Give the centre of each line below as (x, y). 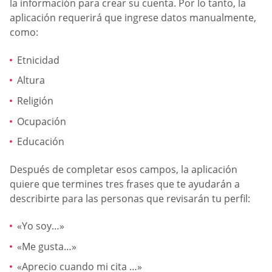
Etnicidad (38, 60)
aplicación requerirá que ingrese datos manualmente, (133, 18)
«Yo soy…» (41, 226)
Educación (41, 142)
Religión (35, 101)
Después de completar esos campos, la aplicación (124, 169)
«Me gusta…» (47, 246)
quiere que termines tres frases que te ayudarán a (125, 184)
